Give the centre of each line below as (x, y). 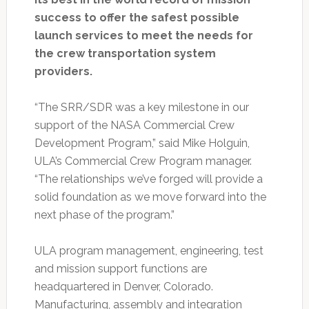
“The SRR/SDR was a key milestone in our (141, 107)
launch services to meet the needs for (143, 35)
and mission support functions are (120, 268)
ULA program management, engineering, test (149, 250)
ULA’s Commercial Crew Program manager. (143, 161)
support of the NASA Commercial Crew (134, 125)
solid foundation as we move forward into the (150, 197)
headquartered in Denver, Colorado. (123, 286)
